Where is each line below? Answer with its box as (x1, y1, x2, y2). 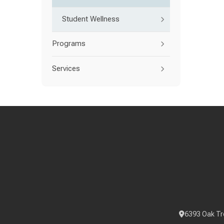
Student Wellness (62, 14, 119, 24)
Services (52, 63, 80, 73)
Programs (52, 39, 85, 48)
